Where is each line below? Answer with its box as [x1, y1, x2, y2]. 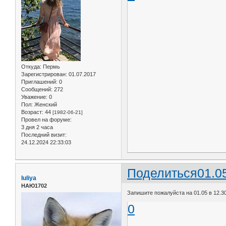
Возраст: [21, 108, 43, 115]
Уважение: [21, 93, 47, 100]
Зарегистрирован [21, 71, 66, 77]
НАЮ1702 [21, 183, 47, 189]
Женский [33, 101, 57, 107]
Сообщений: [21, 86, 52, 92]
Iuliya [21, 175, 36, 182]
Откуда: [21, 63, 41, 70]
